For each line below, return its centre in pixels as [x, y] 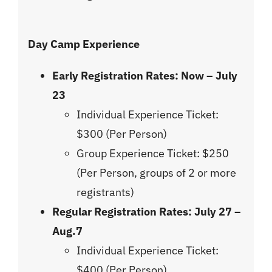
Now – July [209, 75]
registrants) [106, 192]
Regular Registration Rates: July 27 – [147, 211]
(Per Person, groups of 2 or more [157, 172]
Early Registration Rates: [116, 75]
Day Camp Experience [84, 44]
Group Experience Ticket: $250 [153, 153]
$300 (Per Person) [122, 134]
